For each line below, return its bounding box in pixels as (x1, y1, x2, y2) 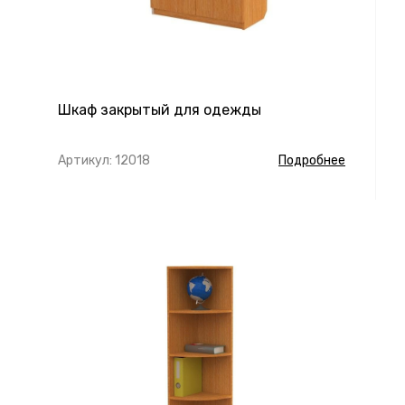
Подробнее (278, 153, 345, 168)
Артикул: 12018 (58, 153, 150, 168)
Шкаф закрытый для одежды (58, 101, 261, 118)
